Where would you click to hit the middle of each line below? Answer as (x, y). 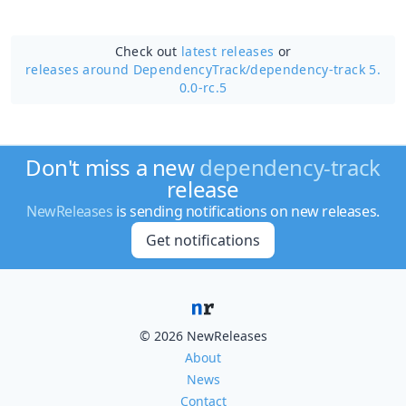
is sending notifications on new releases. (246, 211)
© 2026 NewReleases (203, 336)
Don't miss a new (113, 167)
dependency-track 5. (315, 69)
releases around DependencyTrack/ (138, 69)
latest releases (228, 51)
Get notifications (203, 240)
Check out (148, 51)
